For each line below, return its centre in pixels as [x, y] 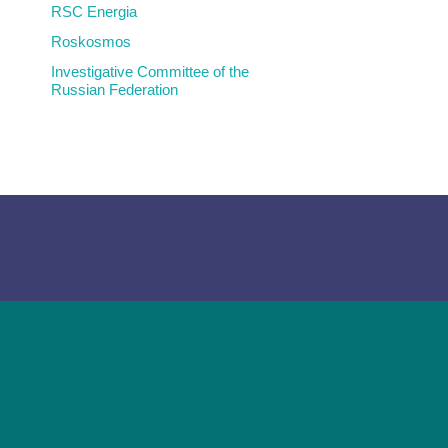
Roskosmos [91, 41]
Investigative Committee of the [150, 71]
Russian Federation [114, 89]
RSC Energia [94, 11]
